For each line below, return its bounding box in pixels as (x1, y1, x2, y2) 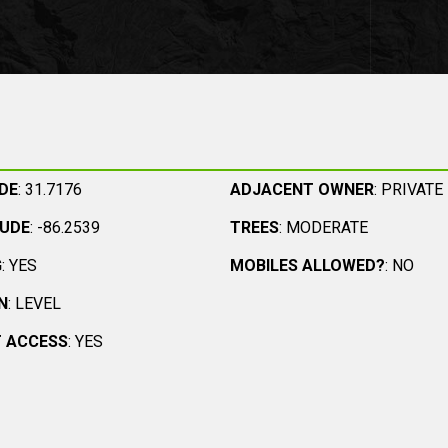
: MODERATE (278, 218, 368, 237)
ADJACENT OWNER (229, 180, 374, 199)
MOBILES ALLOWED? (229, 256, 385, 275)
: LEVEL (7, 294, 61, 313)
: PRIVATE (373, 180, 443, 199)
